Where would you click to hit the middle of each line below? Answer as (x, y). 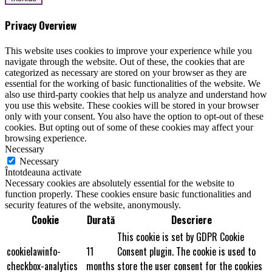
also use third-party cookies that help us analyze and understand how (136, 94)
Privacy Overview (41, 25)
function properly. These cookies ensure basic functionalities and (128, 194)
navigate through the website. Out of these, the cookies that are (125, 61)
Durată (100, 219)
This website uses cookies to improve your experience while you (128, 50)
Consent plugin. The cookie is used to (186, 251)
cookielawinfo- (34, 251)
